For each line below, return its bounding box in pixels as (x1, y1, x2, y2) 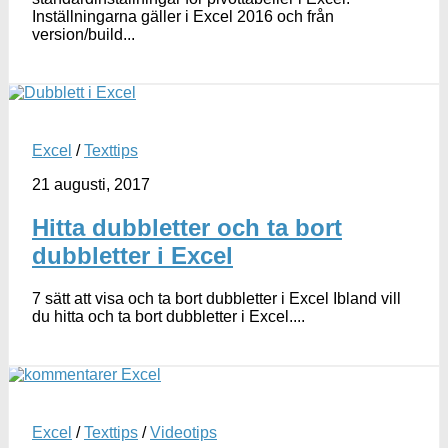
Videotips (150, 423, 217, 441)
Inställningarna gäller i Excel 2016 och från (32, 7, 334, 25)
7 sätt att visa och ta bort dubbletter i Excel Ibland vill (32, 289, 401, 307)
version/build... (32, 25, 135, 43)
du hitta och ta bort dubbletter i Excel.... (32, 307, 305, 325)
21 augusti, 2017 (32, 175, 150, 193)
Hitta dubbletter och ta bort (32, 213, 342, 241)
